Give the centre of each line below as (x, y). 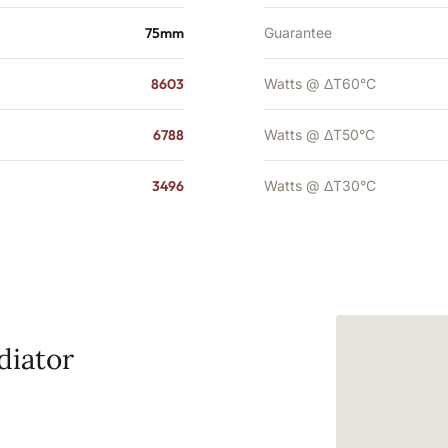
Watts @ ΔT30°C (320, 185)
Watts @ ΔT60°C (320, 83)
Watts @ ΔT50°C (319, 134)
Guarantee (298, 32)
